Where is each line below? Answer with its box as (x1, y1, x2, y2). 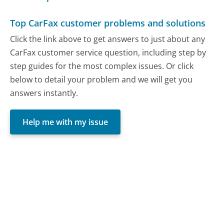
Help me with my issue (22, 116, 108, 127)
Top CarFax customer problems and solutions (10, 17, 206, 29)
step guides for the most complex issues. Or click (10, 60, 194, 71)
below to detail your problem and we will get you (10, 73, 193, 85)
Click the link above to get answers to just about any (10, 33, 205, 44)
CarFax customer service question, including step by (10, 46, 206, 58)
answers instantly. (10, 87, 78, 98)
